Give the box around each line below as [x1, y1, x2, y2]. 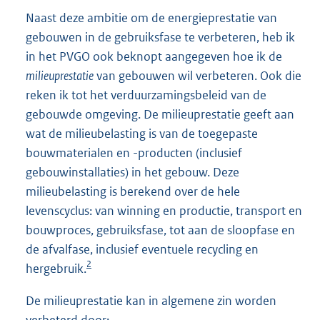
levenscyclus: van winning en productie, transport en [26, 203, 302, 219]
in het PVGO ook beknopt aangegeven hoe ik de [26, 49, 282, 65]
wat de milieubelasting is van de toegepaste [26, 126, 258, 142]
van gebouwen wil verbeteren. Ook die [94, 68, 301, 84]
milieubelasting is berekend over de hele [26, 184, 240, 200]
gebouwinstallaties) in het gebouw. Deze [26, 164, 239, 181]
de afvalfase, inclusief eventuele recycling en [26, 241, 259, 258]
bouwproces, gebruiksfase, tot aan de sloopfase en [26, 222, 295, 239]
